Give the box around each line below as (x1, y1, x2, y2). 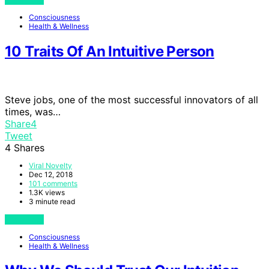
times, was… (5, 105, 61, 118)
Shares (14, 141, 44, 154)
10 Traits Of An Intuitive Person (5, 42, 214, 60)
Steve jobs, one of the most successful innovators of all (5, 93, 258, 106)
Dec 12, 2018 (29, 169, 73, 179)
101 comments (29, 178, 77, 188)
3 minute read (29, 196, 75, 206)
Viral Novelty (29, 160, 72, 170)
